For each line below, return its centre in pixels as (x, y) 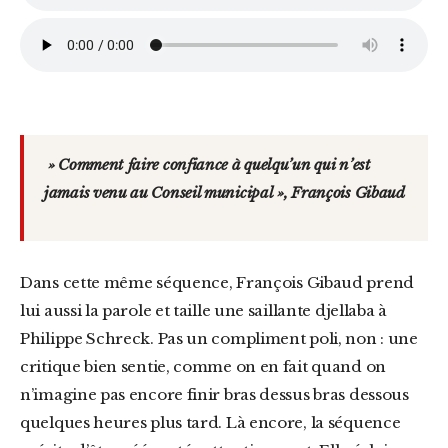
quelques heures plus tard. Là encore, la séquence (210, 422)
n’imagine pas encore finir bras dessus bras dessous (214, 394)
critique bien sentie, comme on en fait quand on (203, 366)
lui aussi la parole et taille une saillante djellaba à (203, 310)
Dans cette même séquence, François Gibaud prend (26, 282)
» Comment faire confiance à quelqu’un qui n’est (207, 164)
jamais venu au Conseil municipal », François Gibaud (224, 192)
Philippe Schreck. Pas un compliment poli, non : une (219, 338)
